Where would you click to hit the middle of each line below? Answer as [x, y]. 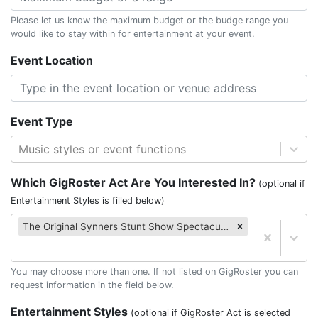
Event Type [42, 121]
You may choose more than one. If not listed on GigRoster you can [154, 272]
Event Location [52, 60]
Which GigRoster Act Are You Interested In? [135, 182]
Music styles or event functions [102, 149]
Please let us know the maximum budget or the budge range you [149, 20]
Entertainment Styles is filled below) [88, 201]
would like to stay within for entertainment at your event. [133, 34]
